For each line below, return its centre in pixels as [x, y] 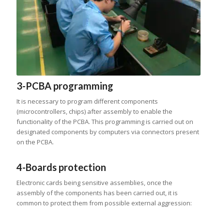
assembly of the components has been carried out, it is [97, 193]
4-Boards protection [61, 167]
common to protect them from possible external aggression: [104, 203]
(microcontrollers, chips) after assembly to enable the [94, 112]
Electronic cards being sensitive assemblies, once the [94, 183]
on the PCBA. [35, 142]
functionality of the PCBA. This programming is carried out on [105, 122]
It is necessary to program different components [87, 101]
